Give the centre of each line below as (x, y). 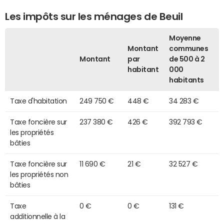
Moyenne (185, 38)
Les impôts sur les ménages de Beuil (94, 16)
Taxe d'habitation (38, 101)
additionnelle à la (38, 216)
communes (189, 48)
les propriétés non (39, 174)
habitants (186, 80)
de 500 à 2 (187, 59)
